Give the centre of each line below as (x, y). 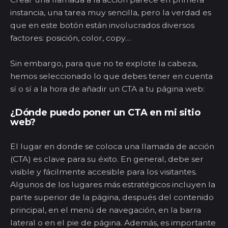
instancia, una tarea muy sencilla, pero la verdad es (111, 12)
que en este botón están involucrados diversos (102, 25)
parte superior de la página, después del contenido (112, 197)
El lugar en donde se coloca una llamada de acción (112, 146)
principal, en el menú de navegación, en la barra (106, 210)
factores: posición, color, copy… (72, 38)
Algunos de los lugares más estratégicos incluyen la (113, 184)
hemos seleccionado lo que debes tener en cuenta (111, 76)
